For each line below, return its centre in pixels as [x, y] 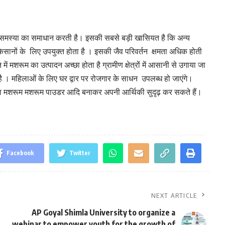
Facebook [20, 153]
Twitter [80, 153]
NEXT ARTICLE [174, 195]
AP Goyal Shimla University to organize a [103, 212]
